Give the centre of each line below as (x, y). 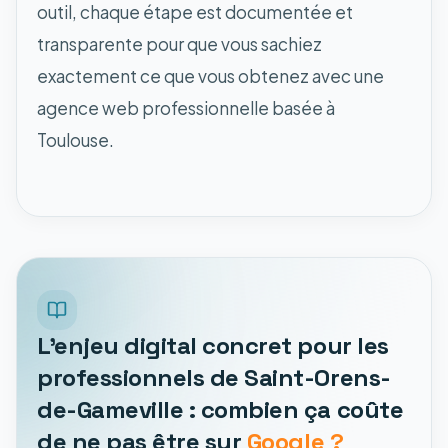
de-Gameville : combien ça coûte (220, 409)
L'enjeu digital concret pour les (213, 345)
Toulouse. (75, 139)
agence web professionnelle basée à (186, 107)
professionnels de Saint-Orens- (214, 377)
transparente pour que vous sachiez (179, 43)
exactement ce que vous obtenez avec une (210, 75)
